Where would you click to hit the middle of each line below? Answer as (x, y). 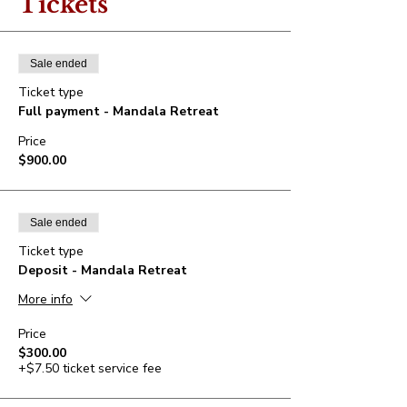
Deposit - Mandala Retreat (103, 270)
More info (45, 299)
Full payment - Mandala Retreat (119, 111)
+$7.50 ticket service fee (90, 368)
